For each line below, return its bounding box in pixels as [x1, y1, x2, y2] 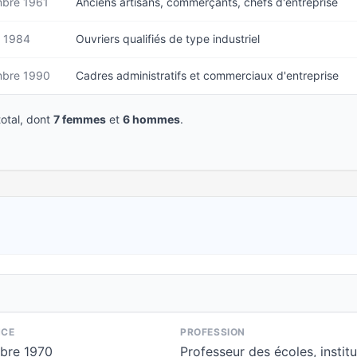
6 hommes [123, 112, 180, 126]
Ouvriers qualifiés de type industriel [76, 32, 260, 45]
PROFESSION [180, 326, 245, 338]
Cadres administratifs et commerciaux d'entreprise [76, 69, 339, 82]
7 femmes [53, 112, 106, 126]
